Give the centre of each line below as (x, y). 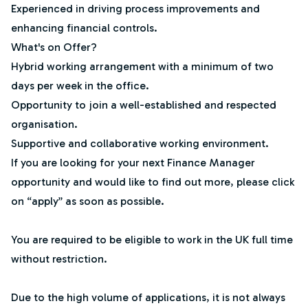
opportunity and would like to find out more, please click (153, 182)
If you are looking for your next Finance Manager (133, 163)
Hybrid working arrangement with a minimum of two (142, 66)
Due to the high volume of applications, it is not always (148, 297)
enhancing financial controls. (84, 28)
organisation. (44, 124)
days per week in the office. (80, 86)
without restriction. (59, 259)
